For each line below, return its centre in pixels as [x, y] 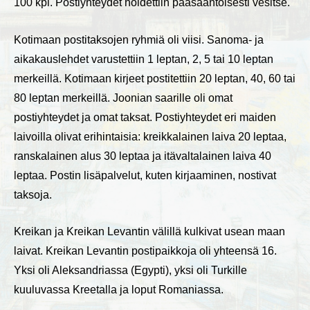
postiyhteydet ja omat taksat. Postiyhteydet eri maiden [145, 117]
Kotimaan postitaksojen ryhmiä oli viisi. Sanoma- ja [139, 39]
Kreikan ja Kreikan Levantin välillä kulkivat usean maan [149, 232]
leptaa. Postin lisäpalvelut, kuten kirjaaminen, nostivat [145, 175]
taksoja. [33, 194]
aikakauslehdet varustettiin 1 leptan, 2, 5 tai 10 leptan [144, 59]
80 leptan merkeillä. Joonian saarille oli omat [123, 98]
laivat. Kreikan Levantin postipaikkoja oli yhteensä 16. [145, 251]
